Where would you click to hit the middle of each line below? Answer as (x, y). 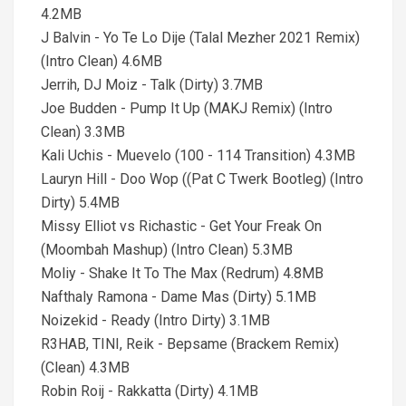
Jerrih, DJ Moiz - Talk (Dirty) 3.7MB (152, 85)
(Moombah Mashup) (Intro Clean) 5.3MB (167, 250)
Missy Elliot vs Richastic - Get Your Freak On (181, 226)
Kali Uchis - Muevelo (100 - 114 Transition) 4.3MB (198, 155)
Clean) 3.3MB (83, 132)
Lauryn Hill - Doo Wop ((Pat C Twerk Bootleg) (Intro (202, 179)
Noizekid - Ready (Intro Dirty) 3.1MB (155, 320)
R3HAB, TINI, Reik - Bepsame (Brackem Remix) (190, 344)
